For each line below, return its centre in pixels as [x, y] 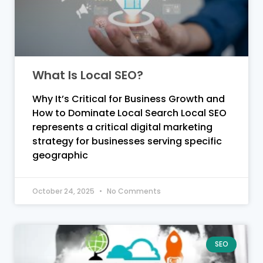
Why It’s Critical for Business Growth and [129, 99]
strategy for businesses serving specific [127, 141]
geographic [60, 156]
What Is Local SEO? [88, 75]
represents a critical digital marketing [122, 127]
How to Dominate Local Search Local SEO [129, 113]
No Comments [133, 191]
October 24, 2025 [64, 191]
